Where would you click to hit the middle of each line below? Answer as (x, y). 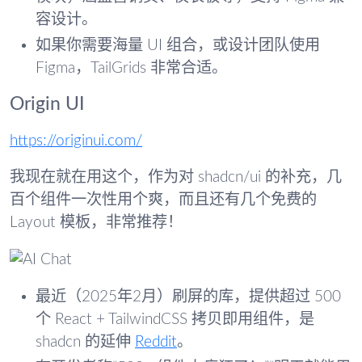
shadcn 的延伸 (85, 342)
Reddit (156, 342)
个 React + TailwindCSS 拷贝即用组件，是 (175, 319)
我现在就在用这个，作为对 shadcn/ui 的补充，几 (176, 178)
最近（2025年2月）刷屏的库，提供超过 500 (188, 297)
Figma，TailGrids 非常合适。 (131, 69)
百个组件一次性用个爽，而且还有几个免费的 (163, 200)
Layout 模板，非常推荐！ (96, 223)
